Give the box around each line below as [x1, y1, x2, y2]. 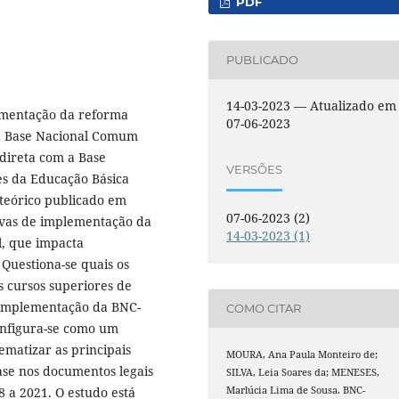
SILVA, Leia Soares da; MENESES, [226, 365, 380, 379]
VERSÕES [226, 162, 283, 177]
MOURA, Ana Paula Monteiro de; [226, 347, 379, 361]
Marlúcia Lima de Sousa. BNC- [226, 383, 366, 396]
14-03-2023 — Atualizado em [226, 96, 397, 114]
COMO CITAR [226, 301, 302, 316]
